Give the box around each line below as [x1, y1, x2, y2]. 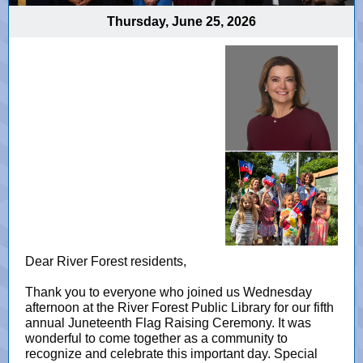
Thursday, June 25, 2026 [107, 15, 256, 28]
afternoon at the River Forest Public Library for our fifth [25, 301, 334, 314]
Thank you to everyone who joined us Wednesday [25, 285, 312, 299]
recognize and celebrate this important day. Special [25, 347, 318, 361]
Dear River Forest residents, [25, 254, 190, 268]
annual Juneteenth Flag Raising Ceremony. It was [25, 316, 311, 330]
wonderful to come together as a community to [25, 331, 288, 345]
